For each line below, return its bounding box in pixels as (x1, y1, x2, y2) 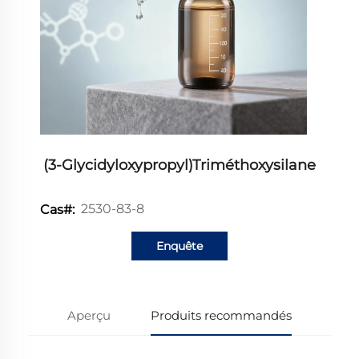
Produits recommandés (150, 307, 292, 323)
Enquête (156, 238, 203, 253)
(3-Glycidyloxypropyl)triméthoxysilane (43, 155, 316, 174)
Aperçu (67, 307, 111, 323)
